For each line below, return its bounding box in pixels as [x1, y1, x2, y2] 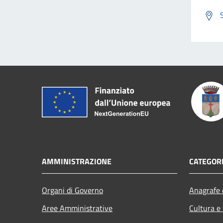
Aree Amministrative [42, 202, 112, 214]
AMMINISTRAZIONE [42, 155, 111, 167]
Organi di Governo [42, 184, 103, 196]
